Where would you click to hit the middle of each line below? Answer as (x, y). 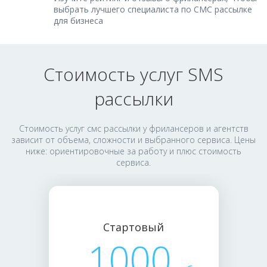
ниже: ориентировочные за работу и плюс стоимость (133, 151)
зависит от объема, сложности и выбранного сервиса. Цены (133, 140)
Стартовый (133, 227)
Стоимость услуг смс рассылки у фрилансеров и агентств (133, 128)
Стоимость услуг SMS (133, 74)
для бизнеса (78, 21)
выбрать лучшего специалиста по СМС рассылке (153, 9)
